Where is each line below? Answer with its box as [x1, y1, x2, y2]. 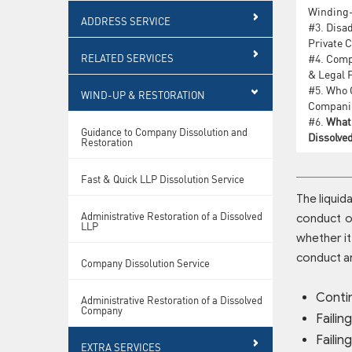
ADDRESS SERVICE [81, 13, 170, 27]
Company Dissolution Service [81, 255, 210, 269]
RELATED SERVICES [81, 50, 174, 64]
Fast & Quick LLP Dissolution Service [81, 171, 244, 185]
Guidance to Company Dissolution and [81, 124, 247, 138]
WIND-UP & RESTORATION [81, 87, 205, 101]
